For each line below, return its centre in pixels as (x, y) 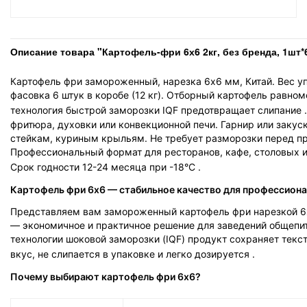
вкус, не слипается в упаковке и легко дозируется (131, 254)
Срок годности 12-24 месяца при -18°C (104, 167)
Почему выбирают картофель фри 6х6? (106, 277)
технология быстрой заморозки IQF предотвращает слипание (157, 110)
